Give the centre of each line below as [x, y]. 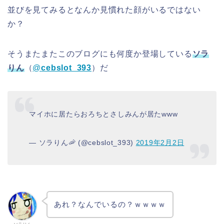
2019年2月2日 [160, 143]
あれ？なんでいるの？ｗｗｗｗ [110, 204]
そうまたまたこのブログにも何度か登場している [100, 53]
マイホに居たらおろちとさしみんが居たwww [103, 114]
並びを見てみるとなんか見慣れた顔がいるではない [104, 9]
